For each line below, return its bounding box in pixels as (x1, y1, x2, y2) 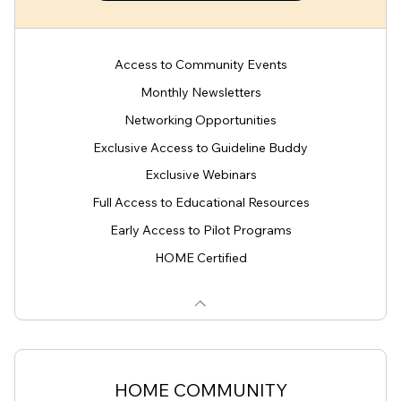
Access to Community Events (114, 56, 287, 73)
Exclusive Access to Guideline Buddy (93, 139, 308, 156)
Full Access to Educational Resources (91, 194, 310, 211)
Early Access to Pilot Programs (109, 221, 292, 238)
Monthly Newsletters (140, 83, 261, 100)
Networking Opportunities (124, 111, 277, 128)
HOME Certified (154, 249, 247, 266)
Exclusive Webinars (144, 166, 257, 183)
